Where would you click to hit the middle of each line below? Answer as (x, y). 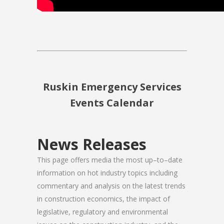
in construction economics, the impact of (103, 198)
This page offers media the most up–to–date (110, 159)
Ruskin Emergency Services (112, 86)
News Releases (92, 144)
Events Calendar (112, 102)
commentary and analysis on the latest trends (111, 185)
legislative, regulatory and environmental (102, 211)
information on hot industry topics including (107, 172)
